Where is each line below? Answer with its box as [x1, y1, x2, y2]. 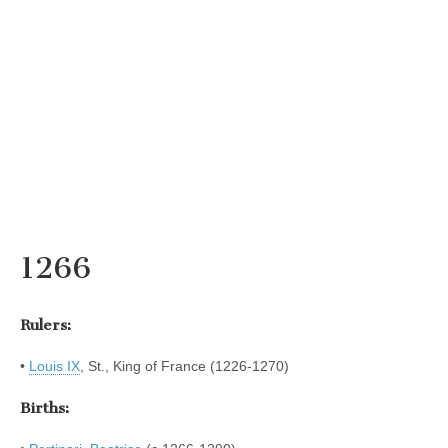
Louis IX [29, 358, 80, 375]
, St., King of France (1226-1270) [80, 358, 289, 375]
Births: [20, 398, 69, 417]
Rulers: [20, 315, 71, 334]
